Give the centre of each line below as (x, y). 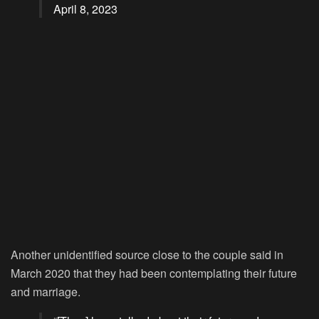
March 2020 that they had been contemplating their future (154, 273)
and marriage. (46, 292)
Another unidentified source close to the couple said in (147, 255)
